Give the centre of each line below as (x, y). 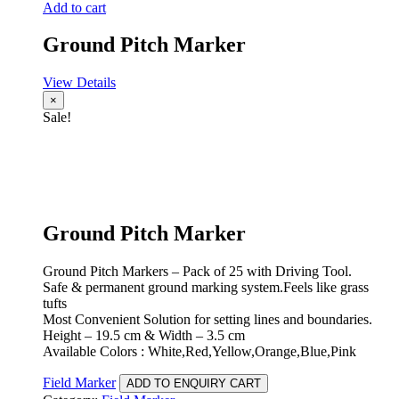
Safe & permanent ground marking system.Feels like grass (206, 288)
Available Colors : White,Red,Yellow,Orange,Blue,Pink (199, 352)
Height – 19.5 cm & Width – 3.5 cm (144, 336)
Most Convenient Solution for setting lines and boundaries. (208, 320)
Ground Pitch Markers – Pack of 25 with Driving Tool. (197, 272)
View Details (79, 83)
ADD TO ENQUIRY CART (194, 384)
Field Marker (79, 383)
